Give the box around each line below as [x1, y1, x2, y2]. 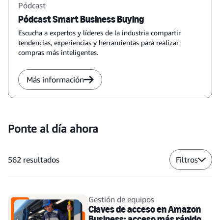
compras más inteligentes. [18, 48, 98, 57]
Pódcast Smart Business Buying [18, 13, 144, 26]
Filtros [176, 155, 198, 165]
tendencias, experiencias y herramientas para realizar [18, 38, 179, 47]
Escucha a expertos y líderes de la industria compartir [18, 28, 181, 37]
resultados [23, 155, 59, 165]
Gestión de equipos [88, 194, 154, 205]
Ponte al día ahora [8, 122, 98, 136]
